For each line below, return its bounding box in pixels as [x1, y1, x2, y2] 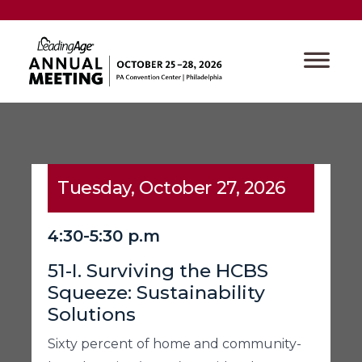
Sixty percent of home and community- [48, 336, 301, 352]
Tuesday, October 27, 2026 [57, 177, 286, 200]
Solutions [48, 303, 136, 326]
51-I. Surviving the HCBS [48, 259, 268, 283]
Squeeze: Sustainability [48, 281, 265, 305]
